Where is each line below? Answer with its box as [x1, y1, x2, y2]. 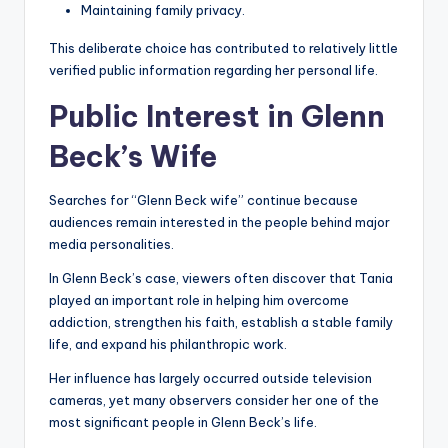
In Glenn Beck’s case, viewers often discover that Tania [49, 270, 393, 287]
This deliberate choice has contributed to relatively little [49, 40, 398, 57]
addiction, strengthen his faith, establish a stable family [49, 314, 393, 331]
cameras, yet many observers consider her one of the [49, 392, 379, 409]
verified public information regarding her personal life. [49, 62, 378, 79]
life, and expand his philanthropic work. [49, 336, 287, 353]
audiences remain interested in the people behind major [49, 214, 390, 231]
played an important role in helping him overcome [49, 292, 349, 309]
